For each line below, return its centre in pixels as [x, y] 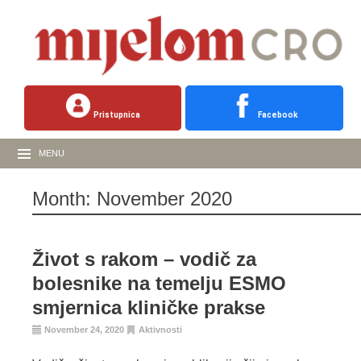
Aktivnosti [160, 330]
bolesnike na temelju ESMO [159, 284]
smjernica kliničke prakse [149, 308]
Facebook [278, 115]
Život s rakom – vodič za [144, 259]
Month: [64, 199]
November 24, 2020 [84, 330]
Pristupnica [116, 115]
